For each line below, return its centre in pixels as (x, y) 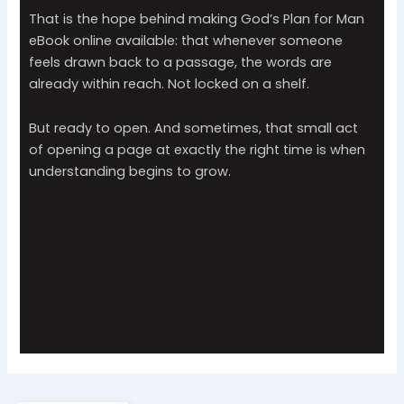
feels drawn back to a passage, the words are (181, 62)
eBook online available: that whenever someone (186, 40)
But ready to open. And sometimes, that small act (194, 129)
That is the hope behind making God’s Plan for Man (197, 18)
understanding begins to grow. (130, 172)
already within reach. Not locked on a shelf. (170, 83)
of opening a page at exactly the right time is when (197, 150)
